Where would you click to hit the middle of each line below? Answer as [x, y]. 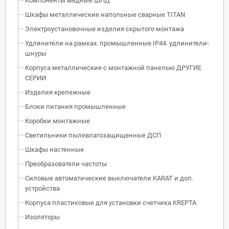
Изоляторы [42, 217]
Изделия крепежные [58, 92]
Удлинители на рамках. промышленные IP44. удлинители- [117, 43]
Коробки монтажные [58, 121]
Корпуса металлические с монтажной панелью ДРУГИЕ [113, 67]
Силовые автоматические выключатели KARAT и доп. [109, 178]
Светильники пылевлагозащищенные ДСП [93, 135]
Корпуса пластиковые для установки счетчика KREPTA [111, 202]
